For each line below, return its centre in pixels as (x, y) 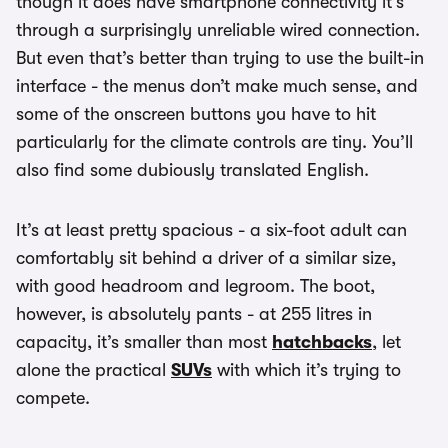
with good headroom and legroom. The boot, (195, 286)
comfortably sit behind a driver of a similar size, (206, 258)
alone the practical (93, 370)
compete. (53, 398)
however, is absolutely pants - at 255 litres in (194, 314)
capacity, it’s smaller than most (144, 342)
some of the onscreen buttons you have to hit (196, 114)
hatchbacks (322, 342)
